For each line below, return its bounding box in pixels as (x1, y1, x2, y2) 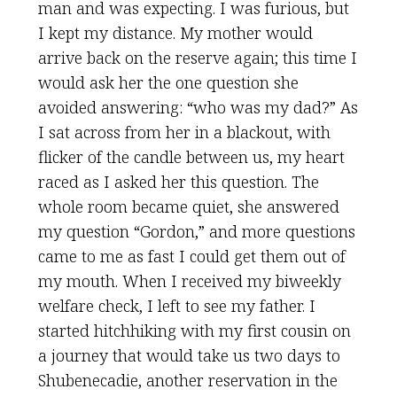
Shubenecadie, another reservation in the (37, 370, 338, 391)
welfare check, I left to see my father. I (37, 295, 315, 316)
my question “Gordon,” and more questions (37, 221, 355, 242)
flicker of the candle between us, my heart (37, 146, 345, 167)
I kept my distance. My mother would (37, 22, 313, 43)
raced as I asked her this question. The (37, 171, 319, 192)
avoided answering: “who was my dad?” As (37, 97, 358, 118)
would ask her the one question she (37, 72, 299, 93)
